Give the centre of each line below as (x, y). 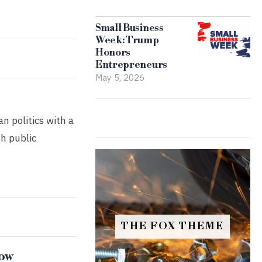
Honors (113, 53)
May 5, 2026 (120, 77)
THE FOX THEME (173, 226)
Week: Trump (127, 40)
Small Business (129, 28)
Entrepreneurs (131, 65)
